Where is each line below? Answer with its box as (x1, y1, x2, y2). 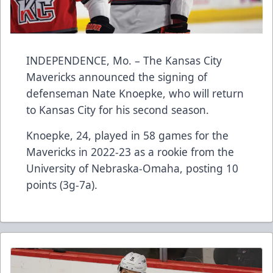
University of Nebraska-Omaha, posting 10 (26, 161, 238, 176)
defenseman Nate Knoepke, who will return (26, 86, 244, 101)
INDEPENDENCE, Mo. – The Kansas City (26, 53, 222, 68)
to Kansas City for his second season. (26, 102, 209, 118)
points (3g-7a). (26, 177, 97, 193)
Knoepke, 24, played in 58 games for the (26, 128, 229, 143)
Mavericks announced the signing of (26, 69, 207, 85)
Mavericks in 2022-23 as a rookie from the (26, 144, 234, 160)
